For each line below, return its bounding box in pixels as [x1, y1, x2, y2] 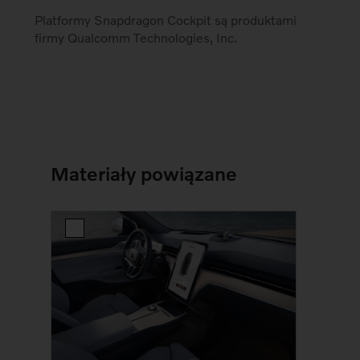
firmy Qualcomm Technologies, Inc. [35, 30, 238, 46]
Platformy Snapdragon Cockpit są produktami [35, 12, 297, 28]
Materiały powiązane [51, 162, 238, 186]
